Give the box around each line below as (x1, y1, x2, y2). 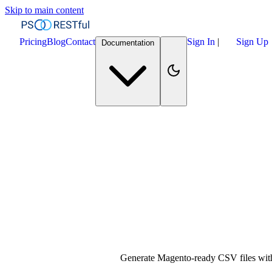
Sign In (187, 36, 217, 47)
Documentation (101, 38, 154, 47)
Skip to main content (5, 5, 84, 15)
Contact (66, 36, 95, 47)
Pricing (19, 36, 47, 47)
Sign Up (236, 36, 268, 47)
